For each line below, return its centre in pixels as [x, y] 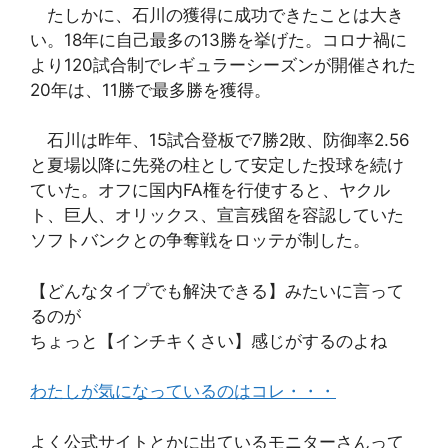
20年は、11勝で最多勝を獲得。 [150, 89]
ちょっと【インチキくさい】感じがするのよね [208, 340]
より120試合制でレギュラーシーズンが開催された [223, 64]
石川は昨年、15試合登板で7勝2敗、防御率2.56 [220, 140]
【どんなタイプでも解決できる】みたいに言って [217, 290]
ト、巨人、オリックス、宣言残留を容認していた [217, 215]
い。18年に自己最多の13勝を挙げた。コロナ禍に [218, 39]
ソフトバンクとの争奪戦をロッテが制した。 [200, 240]
